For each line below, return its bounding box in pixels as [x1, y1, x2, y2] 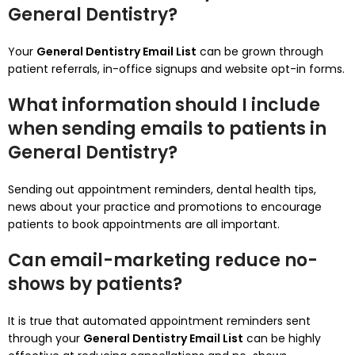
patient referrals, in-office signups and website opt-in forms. [8, 61, 345, 77]
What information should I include [8, 93, 320, 117]
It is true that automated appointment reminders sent [8, 313, 311, 329]
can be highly [243, 330, 321, 346]
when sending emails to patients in [8, 116, 326, 141]
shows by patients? [8, 272, 182, 296]
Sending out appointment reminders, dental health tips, [8, 181, 316, 197]
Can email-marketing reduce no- [8, 248, 318, 273]
